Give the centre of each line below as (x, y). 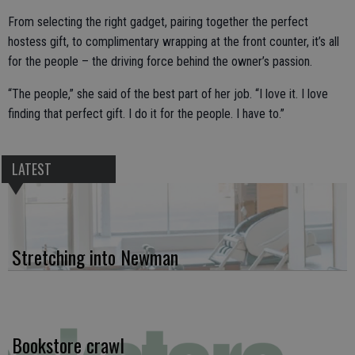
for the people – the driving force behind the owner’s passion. (160, 62)
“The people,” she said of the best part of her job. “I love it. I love (168, 94)
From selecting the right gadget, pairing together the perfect (158, 22)
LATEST (31, 169)
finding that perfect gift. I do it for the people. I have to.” (148, 114)
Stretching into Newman (95, 257)
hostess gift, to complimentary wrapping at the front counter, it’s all (174, 42)
